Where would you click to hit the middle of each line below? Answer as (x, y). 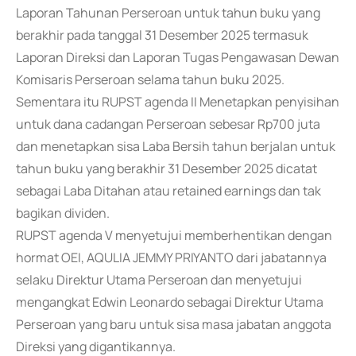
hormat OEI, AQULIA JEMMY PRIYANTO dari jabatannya (171, 257)
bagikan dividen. (63, 213)
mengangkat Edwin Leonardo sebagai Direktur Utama (170, 302)
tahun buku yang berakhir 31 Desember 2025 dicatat (166, 168)
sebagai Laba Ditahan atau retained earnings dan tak (168, 191)
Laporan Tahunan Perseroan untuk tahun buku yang (168, 13)
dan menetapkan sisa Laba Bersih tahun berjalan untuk (176, 146)
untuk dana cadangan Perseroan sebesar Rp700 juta (168, 124)
